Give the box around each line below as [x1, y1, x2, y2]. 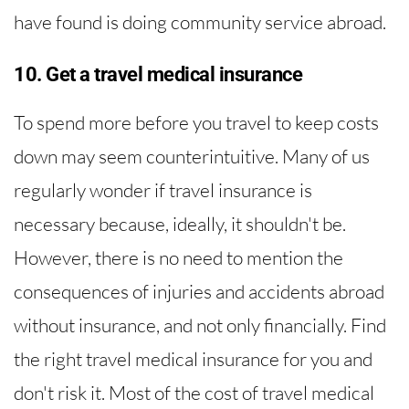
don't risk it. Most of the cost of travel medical [14, 381, 374, 405]
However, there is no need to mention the [14, 246, 343, 270]
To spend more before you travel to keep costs [14, 110, 379, 135]
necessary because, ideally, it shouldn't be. [14, 212, 346, 236]
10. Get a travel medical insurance [14, 63, 302, 87]
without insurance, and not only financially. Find [14, 313, 386, 338]
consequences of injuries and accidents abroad [14, 279, 384, 304]
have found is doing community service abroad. [14, 10, 386, 35]
